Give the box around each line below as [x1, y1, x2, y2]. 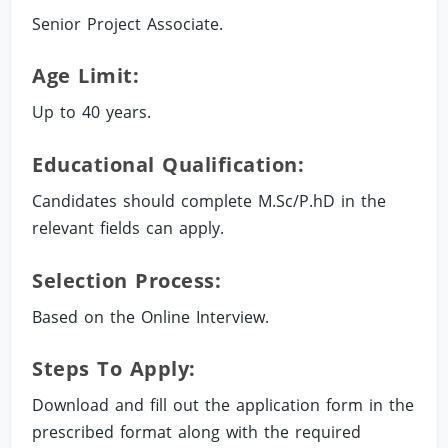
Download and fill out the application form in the [32, 394, 415, 417]
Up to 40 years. [32, 101, 152, 124]
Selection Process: [32, 266, 222, 294]
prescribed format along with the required [32, 421, 362, 444]
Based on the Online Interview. [32, 305, 270, 328]
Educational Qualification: [32, 150, 305, 178]
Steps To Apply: [32, 355, 196, 383]
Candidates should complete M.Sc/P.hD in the [32, 189, 387, 212]
